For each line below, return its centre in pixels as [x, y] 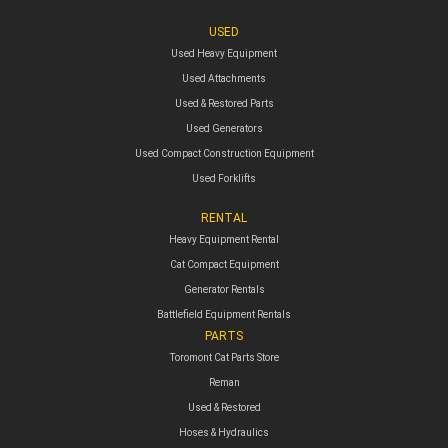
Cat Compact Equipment [224, 264]
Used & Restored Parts [224, 103]
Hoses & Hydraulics [224, 432]
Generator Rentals [224, 289]
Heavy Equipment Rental [224, 239]
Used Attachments [224, 78]
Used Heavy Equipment [224, 53]
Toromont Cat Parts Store [224, 357]
